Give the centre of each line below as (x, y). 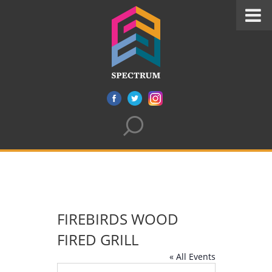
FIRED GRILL (97, 240)
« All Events (192, 257)
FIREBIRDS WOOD (117, 219)
